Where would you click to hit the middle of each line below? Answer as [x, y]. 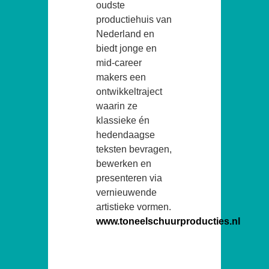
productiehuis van [134, 19]
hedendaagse [125, 134]
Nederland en [125, 34]
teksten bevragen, [134, 149]
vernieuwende [126, 192]
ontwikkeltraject [129, 91]
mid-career [119, 62]
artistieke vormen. [134, 207]
